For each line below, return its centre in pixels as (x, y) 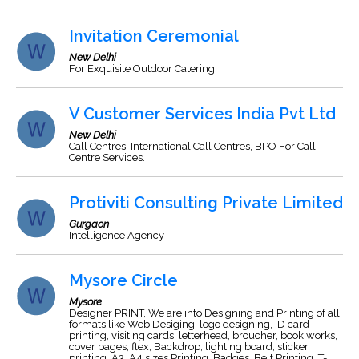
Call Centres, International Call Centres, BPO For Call (192, 146)
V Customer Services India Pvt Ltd (202, 114)
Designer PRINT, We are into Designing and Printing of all (204, 313)
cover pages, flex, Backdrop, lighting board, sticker (189, 347)
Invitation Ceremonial (154, 36)
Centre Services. (107, 157)
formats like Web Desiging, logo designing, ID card (189, 324)
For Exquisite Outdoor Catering (142, 69)
